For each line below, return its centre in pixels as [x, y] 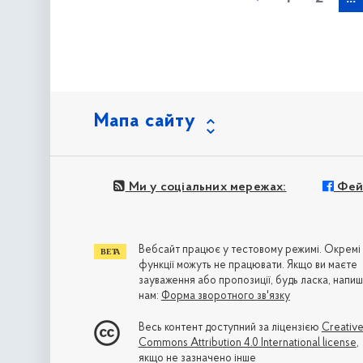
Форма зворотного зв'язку [225, 297]
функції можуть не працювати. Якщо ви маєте [248, 266]
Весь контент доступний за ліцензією [230, 328]
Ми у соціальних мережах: [206, 187]
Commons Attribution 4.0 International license [247, 344]
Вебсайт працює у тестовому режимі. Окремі [249, 250]
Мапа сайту [145, 122]
